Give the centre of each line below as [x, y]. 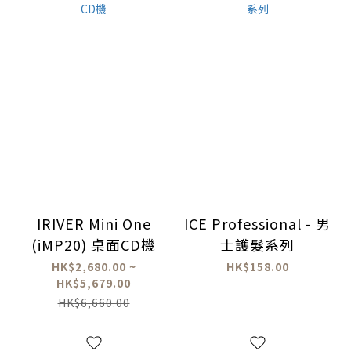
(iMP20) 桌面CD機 [123, 244]
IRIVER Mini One [94, 223]
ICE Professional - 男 [257, 223]
